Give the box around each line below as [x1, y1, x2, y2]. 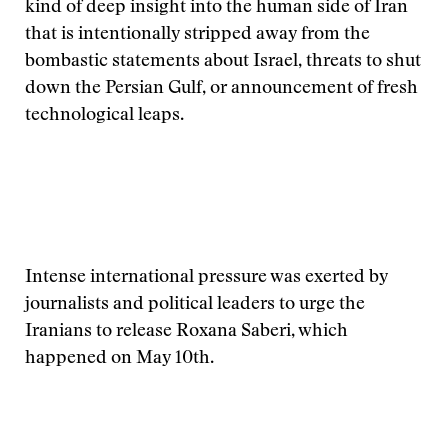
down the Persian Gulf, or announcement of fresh [25, 80, 418, 98]
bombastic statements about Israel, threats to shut [25, 53, 421, 71]
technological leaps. [25, 107, 184, 125]
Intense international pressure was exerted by [25, 269, 388, 287]
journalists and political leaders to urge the [25, 296, 365, 314]
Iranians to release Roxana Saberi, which [25, 323, 348, 341]
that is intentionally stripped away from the [25, 26, 370, 44]
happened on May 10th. [25, 350, 214, 368]
